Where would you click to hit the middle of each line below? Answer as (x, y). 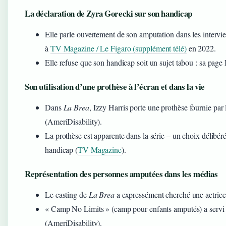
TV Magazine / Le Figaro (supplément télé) (118, 48)
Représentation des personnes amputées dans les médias (121, 174)
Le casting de (67, 194)
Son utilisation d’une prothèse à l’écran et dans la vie (115, 86)
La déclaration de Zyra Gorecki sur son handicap (109, 13)
